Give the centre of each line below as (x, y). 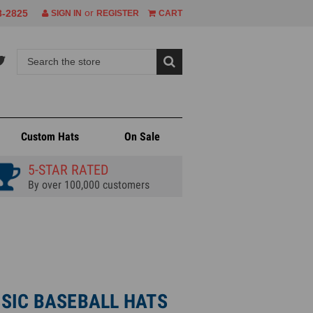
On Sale (142, 137)
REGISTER (118, 13)
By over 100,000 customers (88, 185)
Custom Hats (50, 137)
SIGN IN (65, 13)
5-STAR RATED (68, 170)
